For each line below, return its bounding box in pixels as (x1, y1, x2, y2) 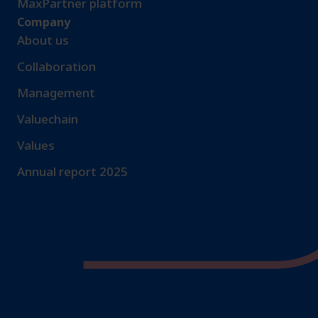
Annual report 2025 (17, 163, 128, 180)
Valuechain (17, 111, 78, 128)
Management (17, 84, 95, 102)
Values (17, 137, 55, 154)
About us (17, 32, 69, 49)
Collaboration (17, 58, 96, 75)
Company (17, 14, 70, 31)
